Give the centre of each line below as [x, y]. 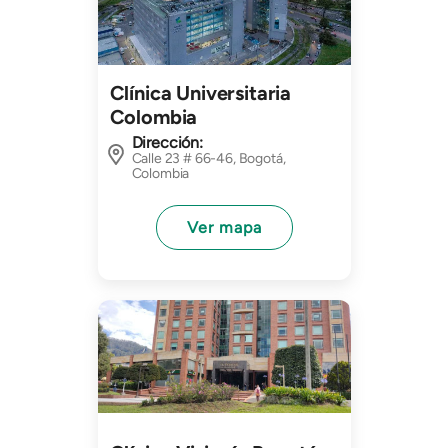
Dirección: [167, 143]
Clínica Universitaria [200, 92]
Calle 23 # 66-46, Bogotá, [208, 159]
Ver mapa [224, 227]
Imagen [122, 310]
